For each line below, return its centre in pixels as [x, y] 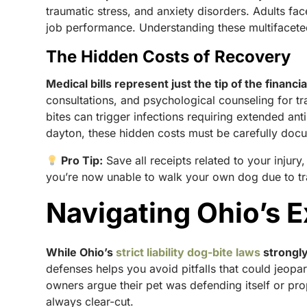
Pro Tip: [81, 160]
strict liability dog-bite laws [188, 252]
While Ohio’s [81, 252]
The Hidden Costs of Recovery [169, 57]
